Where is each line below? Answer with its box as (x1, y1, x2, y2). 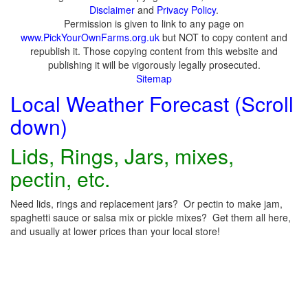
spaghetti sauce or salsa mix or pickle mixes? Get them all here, (10, 210, 291, 224)
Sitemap (136, 71, 172, 85)
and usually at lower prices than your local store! (10, 224, 220, 238)
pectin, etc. (10, 164, 110, 193)
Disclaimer (89, 3, 135, 16)
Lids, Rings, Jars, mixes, (10, 141, 234, 170)
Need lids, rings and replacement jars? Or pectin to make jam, (10, 197, 283, 210)
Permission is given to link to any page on (64, 16, 244, 30)
